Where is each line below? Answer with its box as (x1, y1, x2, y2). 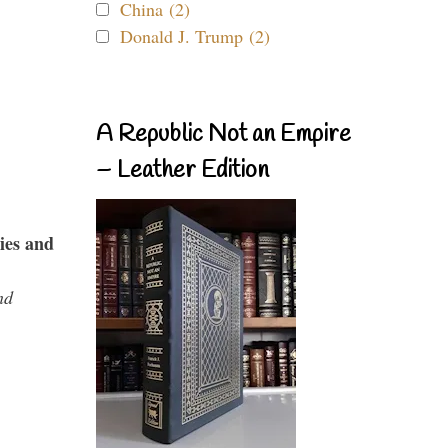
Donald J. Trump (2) (120, 24, 270, 48)
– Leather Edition (96, 155, 269, 187)
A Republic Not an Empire (96, 119, 351, 151)
